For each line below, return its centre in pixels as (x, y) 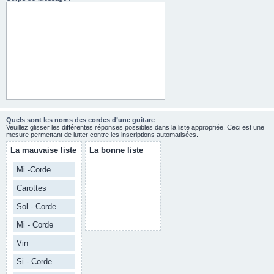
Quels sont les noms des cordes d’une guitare (80, 120)
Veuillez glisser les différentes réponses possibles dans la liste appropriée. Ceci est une (135, 127)
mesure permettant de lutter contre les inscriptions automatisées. (102, 135)
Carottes (31, 188)
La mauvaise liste (43, 150)
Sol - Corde (36, 206)
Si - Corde (34, 261)
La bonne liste (116, 150)
